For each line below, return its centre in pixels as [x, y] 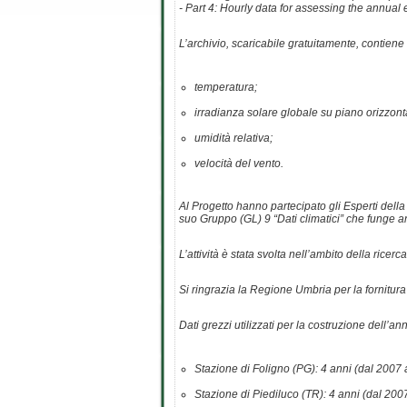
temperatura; [227, 87]
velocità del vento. [238, 164]
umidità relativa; [233, 138]
